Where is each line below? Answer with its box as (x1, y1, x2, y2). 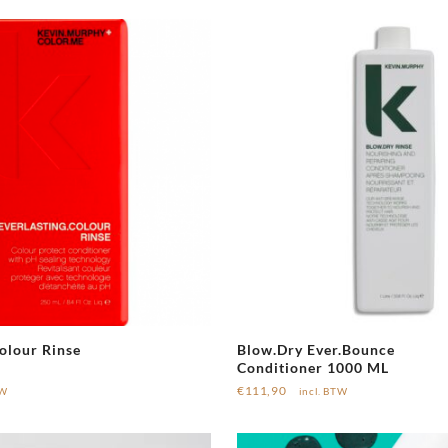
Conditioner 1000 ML (237, 358, 390, 376)
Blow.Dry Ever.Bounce (237, 340, 396, 358)
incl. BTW (298, 385, 348, 397)
